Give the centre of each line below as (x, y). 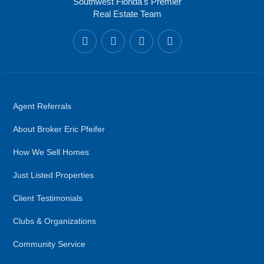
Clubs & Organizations (55, 222)
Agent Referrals (42, 107)
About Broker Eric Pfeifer (59, 130)
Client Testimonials (48, 199)
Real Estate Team (127, 14)
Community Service (49, 245)
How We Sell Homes (51, 153)
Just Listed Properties (53, 176)
